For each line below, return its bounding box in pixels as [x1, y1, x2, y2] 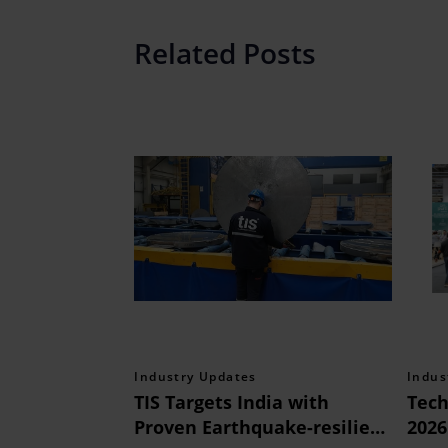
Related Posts [134, 33, 317, 72]
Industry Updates [134, 368, 257, 386]
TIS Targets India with [134, 390, 330, 415]
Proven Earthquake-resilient [134, 415, 391, 440]
